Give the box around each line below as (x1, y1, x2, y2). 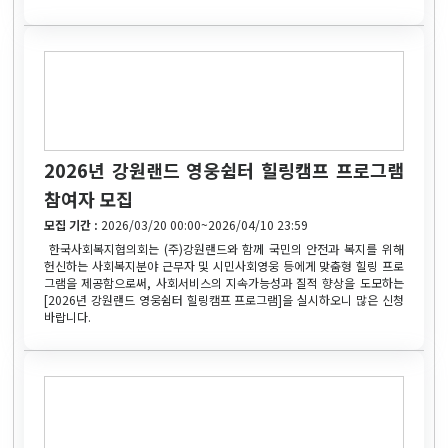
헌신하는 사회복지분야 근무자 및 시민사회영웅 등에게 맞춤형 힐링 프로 (44, 256, 404, 274)
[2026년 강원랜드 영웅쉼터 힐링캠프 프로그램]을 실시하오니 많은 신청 (44, 290, 404, 308)
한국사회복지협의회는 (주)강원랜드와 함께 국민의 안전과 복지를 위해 (44, 239, 404, 257)
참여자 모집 (44, 185, 134, 212)
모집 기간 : (44, 215, 102, 233)
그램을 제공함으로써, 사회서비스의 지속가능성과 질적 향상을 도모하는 (44, 273, 404, 291)
